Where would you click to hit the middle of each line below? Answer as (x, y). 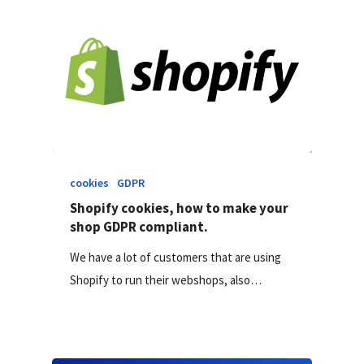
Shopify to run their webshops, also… (166, 279)
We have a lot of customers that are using (176, 257)
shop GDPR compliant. (139, 226)
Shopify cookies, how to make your (180, 208)
